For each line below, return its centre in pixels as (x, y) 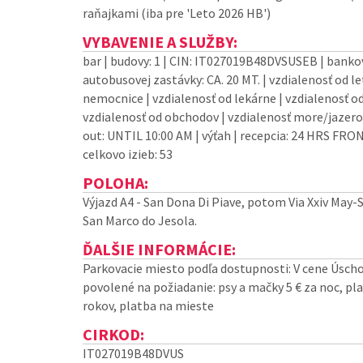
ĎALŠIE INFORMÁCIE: (159, 249)
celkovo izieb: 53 (128, 154)
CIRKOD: (113, 334)
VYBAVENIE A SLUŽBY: (160, 42)
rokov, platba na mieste (148, 305)
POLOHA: (115, 183)
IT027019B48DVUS (133, 353)
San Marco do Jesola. (140, 220)
